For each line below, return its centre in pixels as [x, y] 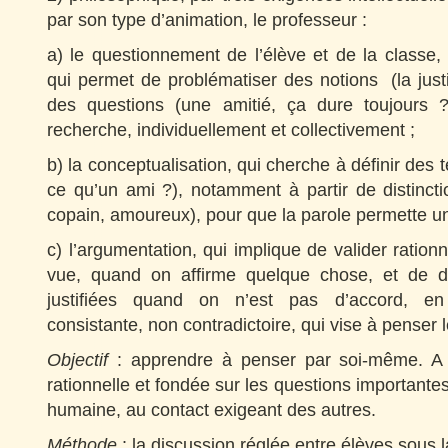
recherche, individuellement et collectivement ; [231, 130]
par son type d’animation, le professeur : [207, 20]
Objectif [77, 360]
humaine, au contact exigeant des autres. [211, 410]
